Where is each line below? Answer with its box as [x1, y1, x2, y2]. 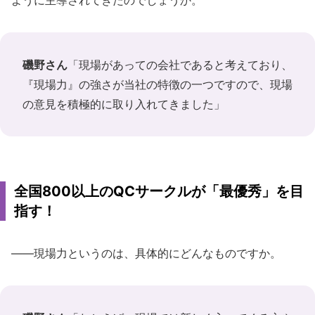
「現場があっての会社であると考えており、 [67, 57, 292, 72]
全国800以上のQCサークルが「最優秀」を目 [14, 182, 304, 200]
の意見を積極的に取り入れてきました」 [22, 96, 225, 111]
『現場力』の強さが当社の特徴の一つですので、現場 [22, 77, 292, 91]
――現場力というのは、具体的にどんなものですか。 [11, 245, 281, 260]
